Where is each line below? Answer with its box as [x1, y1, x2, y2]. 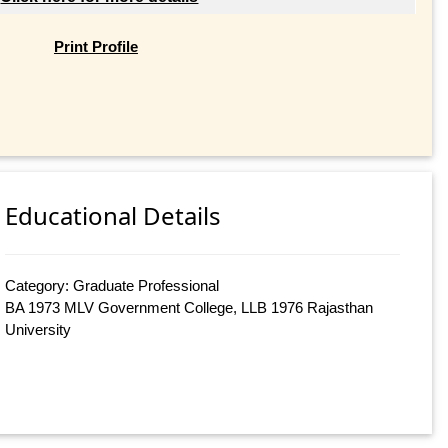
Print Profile [53, 37, 138, 55]
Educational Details [5, 199, 222, 233]
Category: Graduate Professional [5, 277, 220, 295]
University [5, 321, 72, 339]
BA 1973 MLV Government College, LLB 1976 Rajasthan [5, 299, 374, 317]
